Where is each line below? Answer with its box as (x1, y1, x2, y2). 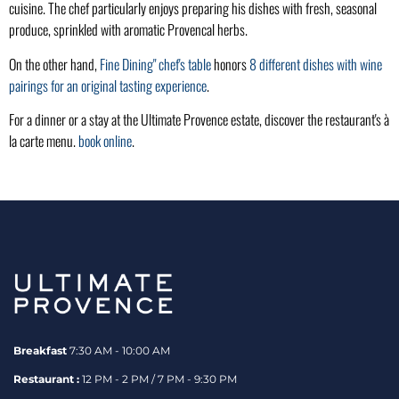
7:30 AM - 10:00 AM (67, 343, 170, 357)
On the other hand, (9, 53, 100, 75)
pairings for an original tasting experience (9, 74, 207, 96)
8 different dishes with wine (249, 53, 382, 75)
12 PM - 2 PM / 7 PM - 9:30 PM (79, 372, 237, 387)
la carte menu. (9, 130, 78, 152)
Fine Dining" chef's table (100, 53, 211, 75)
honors (211, 53, 249, 75)
